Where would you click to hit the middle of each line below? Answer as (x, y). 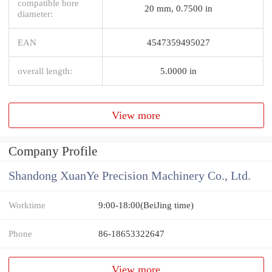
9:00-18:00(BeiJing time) (146, 205)
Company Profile (53, 151)
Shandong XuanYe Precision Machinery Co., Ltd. (130, 176)
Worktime (27, 205)
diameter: (35, 13)
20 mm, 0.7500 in (178, 8)
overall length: (45, 70)
